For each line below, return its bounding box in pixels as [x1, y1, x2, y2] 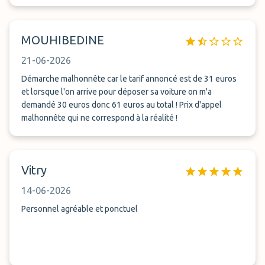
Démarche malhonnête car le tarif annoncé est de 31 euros [21, 74, 237, 83]
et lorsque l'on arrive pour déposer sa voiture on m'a [21, 87, 212, 96]
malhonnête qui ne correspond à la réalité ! [21, 113, 177, 122]
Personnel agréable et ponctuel [21, 204, 138, 214]
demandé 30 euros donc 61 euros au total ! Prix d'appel [21, 100, 222, 109]
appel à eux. [21, 9, 65, 18]
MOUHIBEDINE [21, 33, 104, 47]
